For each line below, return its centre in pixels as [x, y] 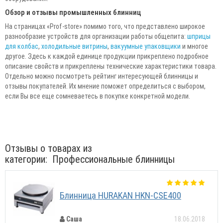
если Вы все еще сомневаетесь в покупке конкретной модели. [98, 96]
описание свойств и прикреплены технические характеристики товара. [111, 66]
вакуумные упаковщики [146, 46]
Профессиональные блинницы [113, 159]
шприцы [199, 36]
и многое [194, 46]
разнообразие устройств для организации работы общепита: [96, 36]
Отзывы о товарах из [49, 148]
